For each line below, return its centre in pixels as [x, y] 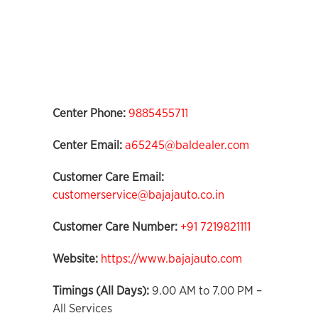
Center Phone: [91, 113]
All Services [82, 308]
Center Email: [89, 145]
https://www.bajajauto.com [171, 259]
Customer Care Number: [115, 227]
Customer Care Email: [108, 177]
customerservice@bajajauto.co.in [138, 195]
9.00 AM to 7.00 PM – [205, 291]
